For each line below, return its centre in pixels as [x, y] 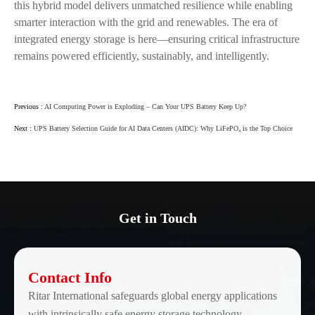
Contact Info [70, 278]
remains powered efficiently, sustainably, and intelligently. [142, 56]
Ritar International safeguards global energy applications [153, 296]
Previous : [29, 107]
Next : [24, 129]
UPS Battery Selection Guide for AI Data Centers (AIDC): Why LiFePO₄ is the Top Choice [163, 129]
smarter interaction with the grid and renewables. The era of [146, 22]
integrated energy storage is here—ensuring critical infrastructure [157, 39]
